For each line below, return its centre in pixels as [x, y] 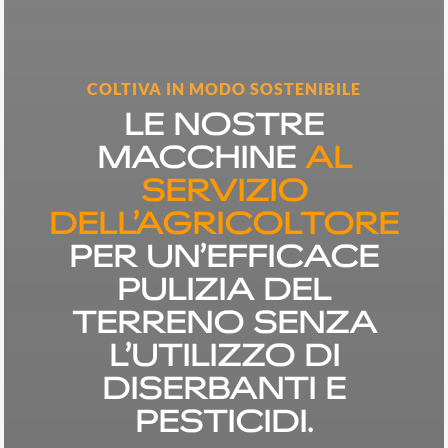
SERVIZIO [224, 189]
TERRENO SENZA [224, 321]
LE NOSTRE [224, 123]
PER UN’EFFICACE [224, 255]
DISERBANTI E [224, 387]
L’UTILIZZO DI [224, 354]
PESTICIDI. [224, 420]
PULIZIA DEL [224, 288]
